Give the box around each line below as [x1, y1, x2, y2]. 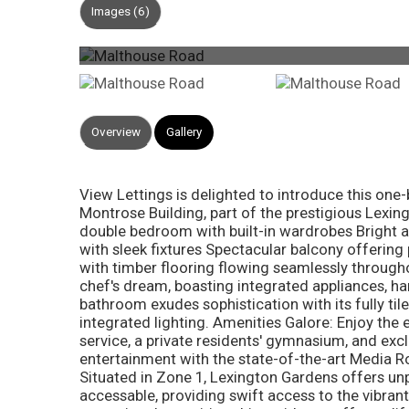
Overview [91, 125, 141, 139]
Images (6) [91, 5, 150, 18]
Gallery [166, 125, 202, 139]
